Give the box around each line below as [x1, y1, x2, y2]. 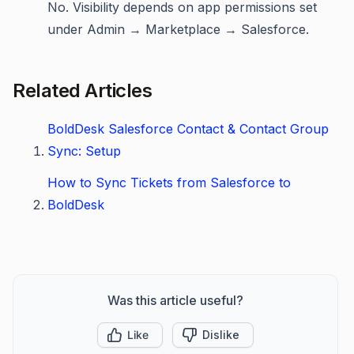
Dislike [202, 328, 239, 342]
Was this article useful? [107, 292, 243, 309]
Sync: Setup [47, 143, 121, 160]
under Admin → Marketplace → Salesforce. [47, 21, 309, 38]
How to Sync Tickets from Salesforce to [47, 175, 291, 191]
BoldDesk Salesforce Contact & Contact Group [47, 121, 329, 137]
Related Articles [13, 79, 152, 103]
